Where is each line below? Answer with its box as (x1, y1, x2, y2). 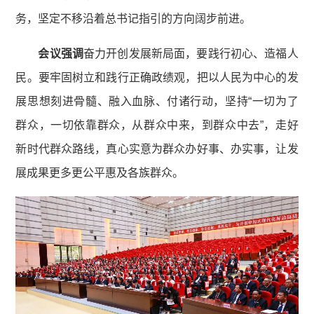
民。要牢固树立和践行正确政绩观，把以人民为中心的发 (15, 71, 299, 83)
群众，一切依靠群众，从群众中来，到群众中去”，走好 (15, 118, 299, 131)
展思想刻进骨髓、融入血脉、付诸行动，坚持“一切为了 (15, 95, 299, 107)
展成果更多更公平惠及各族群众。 (15, 166, 184, 179)
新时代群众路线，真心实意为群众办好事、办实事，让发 (15, 142, 299, 155)
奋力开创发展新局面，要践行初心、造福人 (83, 47, 299, 60)
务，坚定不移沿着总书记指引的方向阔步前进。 (15, 12, 252, 25)
